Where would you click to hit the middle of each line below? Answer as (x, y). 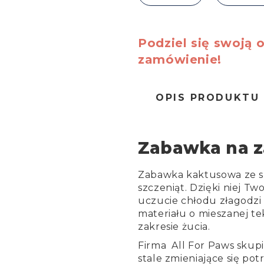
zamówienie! (180, 60)
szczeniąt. (164, 188)
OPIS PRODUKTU (208, 98)
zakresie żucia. (176, 227)
